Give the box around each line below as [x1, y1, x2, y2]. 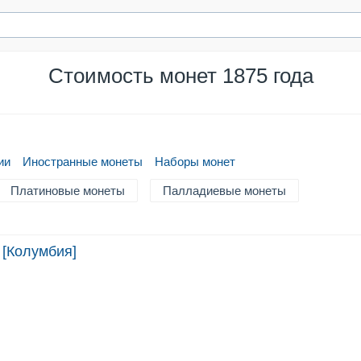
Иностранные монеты [23, 155, 143, 168]
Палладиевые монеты [163, 184, 286, 197]
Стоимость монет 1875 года [48, 64, 313, 88]
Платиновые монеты [10, 184, 125, 197]
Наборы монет [155, 155, 235, 168]
